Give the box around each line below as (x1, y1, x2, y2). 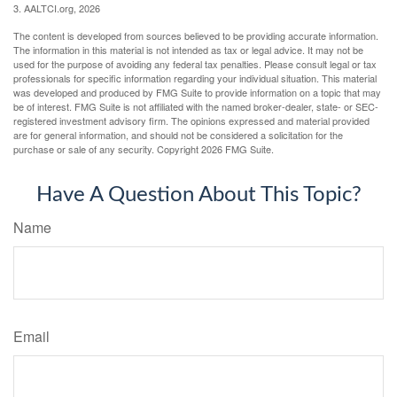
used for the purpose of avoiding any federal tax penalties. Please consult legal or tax (13, 56, 377, 71)
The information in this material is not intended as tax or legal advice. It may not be (13, 42, 363, 57)
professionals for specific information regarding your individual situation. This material (13, 70, 377, 85)
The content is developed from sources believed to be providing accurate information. (13, 27, 378, 43)
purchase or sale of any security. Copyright (13, 141, 201, 156)
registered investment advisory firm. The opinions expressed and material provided (13, 113, 370, 128)
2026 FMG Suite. (201, 141, 274, 156)
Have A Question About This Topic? (35, 183, 362, 206)
